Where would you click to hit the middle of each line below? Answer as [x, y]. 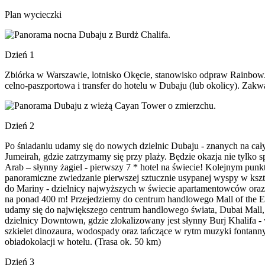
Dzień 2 [20, 126]
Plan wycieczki [33, 14]
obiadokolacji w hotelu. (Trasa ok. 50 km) [83, 242]
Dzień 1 [20, 55]
